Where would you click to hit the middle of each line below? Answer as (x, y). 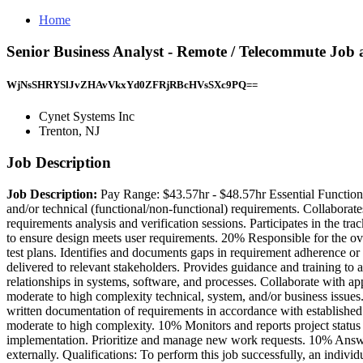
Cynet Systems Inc (87, 117)
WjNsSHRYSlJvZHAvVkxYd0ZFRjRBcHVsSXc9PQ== (132, 84)
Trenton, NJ (69, 131)
